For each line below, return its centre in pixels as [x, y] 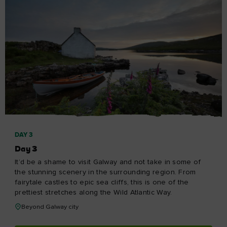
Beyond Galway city [50, 207]
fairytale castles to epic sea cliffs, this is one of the [102, 183]
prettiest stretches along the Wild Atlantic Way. [93, 193]
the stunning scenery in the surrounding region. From [105, 173]
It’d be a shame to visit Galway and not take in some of [108, 162]
